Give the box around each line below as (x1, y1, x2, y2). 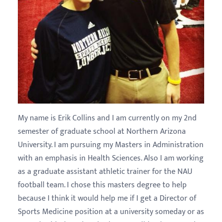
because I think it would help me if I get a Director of (18, 192, 196, 205)
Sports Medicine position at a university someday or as (18, 205, 204, 219)
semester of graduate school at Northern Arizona (18, 125, 186, 138)
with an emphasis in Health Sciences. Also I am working (18, 152, 204, 165)
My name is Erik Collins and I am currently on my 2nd (18, 111, 197, 125)
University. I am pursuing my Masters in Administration (18, 138, 204, 152)
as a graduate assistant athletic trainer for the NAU (18, 165, 192, 178)
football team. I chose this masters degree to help (18, 178, 187, 192)
